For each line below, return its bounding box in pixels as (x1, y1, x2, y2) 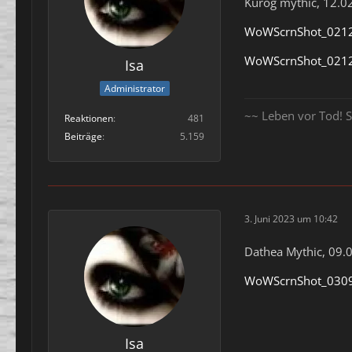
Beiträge (64, 130, 102, 144)
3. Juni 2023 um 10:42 (244, 211, 338, 225)
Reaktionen (64, 112, 113, 126)
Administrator (104, 82, 165, 96)
